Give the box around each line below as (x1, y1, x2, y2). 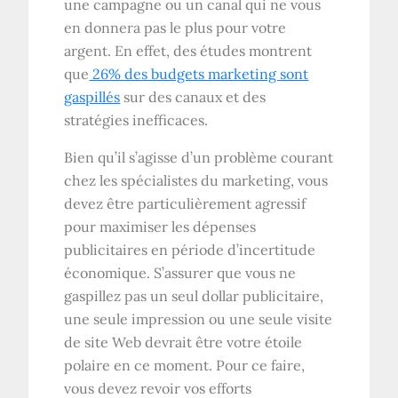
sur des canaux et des (120, 87, 267, 106)
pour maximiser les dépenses (64, 217, 257, 235)
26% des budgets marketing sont (89, 64, 309, 83)
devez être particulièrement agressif (64, 194, 306, 212)
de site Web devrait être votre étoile (64, 332, 303, 351)
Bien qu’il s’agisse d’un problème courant (64, 147, 334, 166)
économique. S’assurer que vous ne (64, 263, 297, 282)
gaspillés (64, 87, 121, 106)
